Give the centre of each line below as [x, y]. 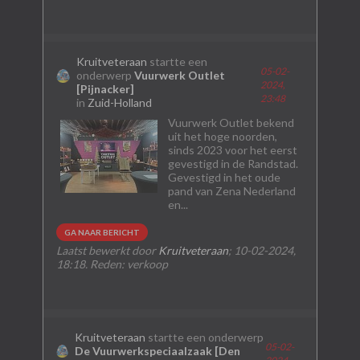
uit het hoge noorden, [222, 136]
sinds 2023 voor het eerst [232, 150]
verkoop [146, 264]
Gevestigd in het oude [224, 177]
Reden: [107, 264]
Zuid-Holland [120, 102]
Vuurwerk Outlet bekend [231, 123]
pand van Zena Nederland [231, 191]
